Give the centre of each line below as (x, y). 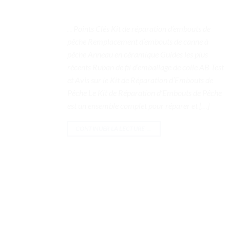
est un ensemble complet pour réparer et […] (138, 105)
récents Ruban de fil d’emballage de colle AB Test (146, 67)
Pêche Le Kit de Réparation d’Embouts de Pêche (145, 92)
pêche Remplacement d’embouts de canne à (138, 41)
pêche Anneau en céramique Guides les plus (138, 54)
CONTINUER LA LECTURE (111, 128)
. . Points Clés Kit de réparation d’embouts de (139, 28)
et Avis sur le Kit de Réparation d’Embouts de (140, 80)
